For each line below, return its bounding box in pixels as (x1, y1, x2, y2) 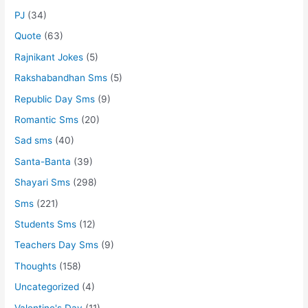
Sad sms (14, 135, 53, 146)
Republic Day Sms (14, 93, 96, 104)
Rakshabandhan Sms (14, 72, 108, 84)
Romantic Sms (14, 114, 79, 125)
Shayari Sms (14, 177, 71, 188)
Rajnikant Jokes (14, 51, 84, 63)
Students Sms (14, 219, 77, 230)
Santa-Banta (14, 155, 71, 167)
